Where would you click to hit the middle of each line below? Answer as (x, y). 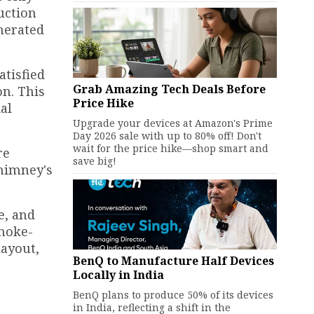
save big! (94, 161)
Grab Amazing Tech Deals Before (169, 89)
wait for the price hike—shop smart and (170, 148)
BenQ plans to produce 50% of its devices (173, 295)
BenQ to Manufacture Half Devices (173, 261)
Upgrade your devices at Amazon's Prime (172, 123)
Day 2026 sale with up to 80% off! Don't (167, 136)
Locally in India (118, 275)
